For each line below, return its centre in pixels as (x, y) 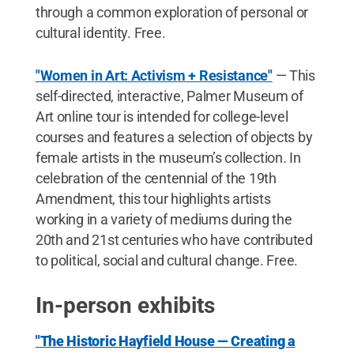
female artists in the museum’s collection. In (168, 157)
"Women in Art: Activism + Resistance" (154, 75)
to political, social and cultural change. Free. (167, 260)
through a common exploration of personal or (172, 12)
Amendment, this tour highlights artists (153, 198)
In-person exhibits (125, 305)
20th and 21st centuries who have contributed (174, 239)
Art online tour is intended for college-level (162, 116)
